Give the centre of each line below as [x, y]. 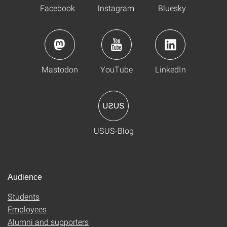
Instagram [116, 8]
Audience [25, 177]
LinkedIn [170, 69]
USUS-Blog [113, 130]
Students [24, 196]
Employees [27, 209]
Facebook [58, 8]
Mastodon [60, 69]
